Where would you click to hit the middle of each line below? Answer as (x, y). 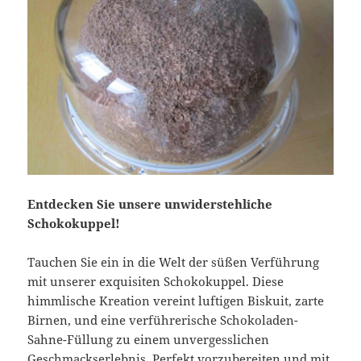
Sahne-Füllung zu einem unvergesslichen (149, 340)
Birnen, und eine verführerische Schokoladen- (163, 320)
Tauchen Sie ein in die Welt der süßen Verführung (174, 262)
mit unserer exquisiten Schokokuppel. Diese (156, 282)
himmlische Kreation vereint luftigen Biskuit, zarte (176, 301)
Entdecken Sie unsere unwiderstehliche (150, 204)
